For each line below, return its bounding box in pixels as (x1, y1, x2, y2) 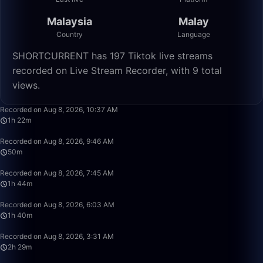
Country (56, 30, 83, 39)
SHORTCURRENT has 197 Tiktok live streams (12, 50, 213, 62)
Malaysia (47, 15, 92, 28)
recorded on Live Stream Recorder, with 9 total (12, 65, 222, 76)
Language (177, 30, 210, 39)
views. (12, 79, 40, 91)
